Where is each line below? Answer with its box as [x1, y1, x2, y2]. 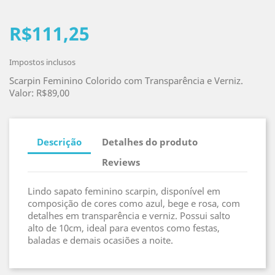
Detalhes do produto [102, 135, 198, 148]
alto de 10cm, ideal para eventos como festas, [28, 222, 220, 234]
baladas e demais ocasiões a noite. [28, 234, 173, 246]
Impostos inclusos [9, 56, 76, 68]
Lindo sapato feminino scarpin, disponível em [28, 185, 220, 197]
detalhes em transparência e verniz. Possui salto [28, 209, 230, 222]
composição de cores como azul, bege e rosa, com [28, 197, 240, 209]
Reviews [102, 155, 141, 168]
